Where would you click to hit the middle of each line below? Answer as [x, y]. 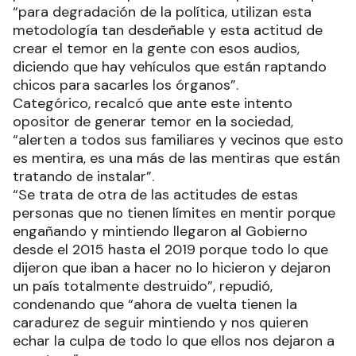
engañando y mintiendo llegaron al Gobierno [160, 231]
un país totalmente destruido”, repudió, [143, 286]
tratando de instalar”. [83, 176]
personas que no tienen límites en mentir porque [174, 213]
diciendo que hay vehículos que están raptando [170, 67]
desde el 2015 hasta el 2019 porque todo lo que [170, 250]
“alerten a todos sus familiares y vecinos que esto [178, 140]
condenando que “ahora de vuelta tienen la [155, 304]
